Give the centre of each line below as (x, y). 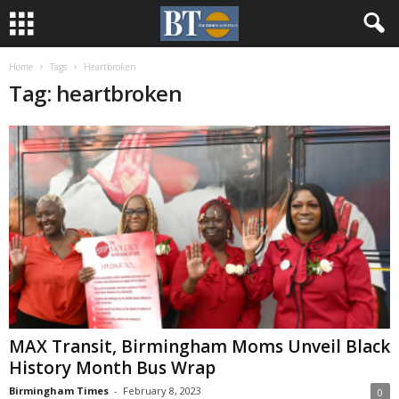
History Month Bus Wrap (112, 368)
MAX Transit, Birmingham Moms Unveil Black (199, 347)
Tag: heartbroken (96, 93)
